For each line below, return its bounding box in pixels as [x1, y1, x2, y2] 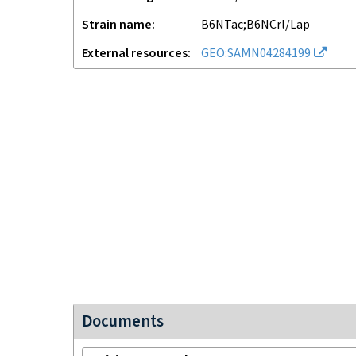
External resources [82, 45, 188, 62]
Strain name [82, 17, 152, 33]
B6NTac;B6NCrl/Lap [201, 17, 310, 33]
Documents [82, 311, 164, 332]
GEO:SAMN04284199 [201, 45, 311, 62]
